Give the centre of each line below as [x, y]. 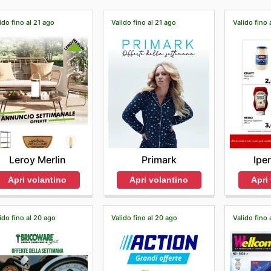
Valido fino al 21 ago [144, 22]
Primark [159, 159]
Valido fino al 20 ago [145, 217]
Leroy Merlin [37, 159]
